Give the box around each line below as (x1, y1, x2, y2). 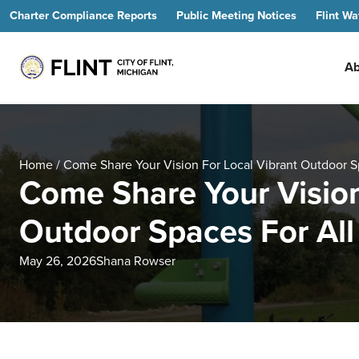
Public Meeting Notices (176, 9, 296, 22)
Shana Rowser (96, 253, 175, 269)
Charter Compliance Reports (10, 9, 157, 22)
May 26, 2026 (19, 253, 96, 269)
